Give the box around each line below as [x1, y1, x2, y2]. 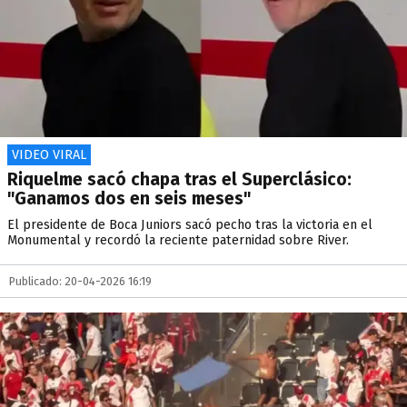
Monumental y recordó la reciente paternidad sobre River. [7, 233, 349, 248]
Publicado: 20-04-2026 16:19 [9, 274, 152, 288]
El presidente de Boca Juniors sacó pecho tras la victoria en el [7, 217, 372, 233]
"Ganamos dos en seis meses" [7, 188, 251, 209]
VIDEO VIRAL [12, 147, 86, 163]
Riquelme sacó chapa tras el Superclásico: [7, 169, 352, 190]
